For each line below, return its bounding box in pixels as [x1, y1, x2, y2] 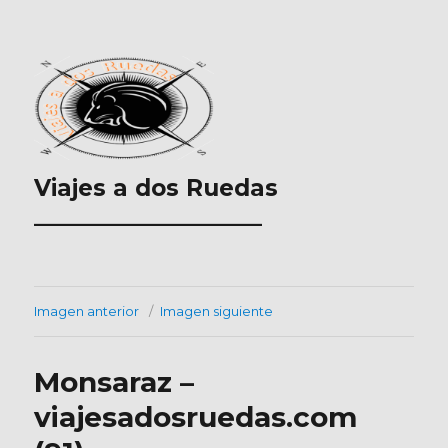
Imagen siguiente [160, 303, 274, 320]
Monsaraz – [34, 365, 195, 400]
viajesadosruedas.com [34, 400, 358, 435]
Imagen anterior [34, 303, 140, 320]
